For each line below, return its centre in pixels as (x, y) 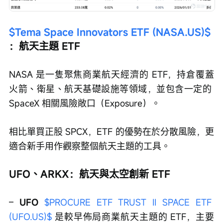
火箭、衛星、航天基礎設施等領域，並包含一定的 (111, 89)
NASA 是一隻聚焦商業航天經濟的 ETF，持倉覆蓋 (111, 74)
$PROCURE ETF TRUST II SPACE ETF (129, 202)
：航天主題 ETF (45, 46)
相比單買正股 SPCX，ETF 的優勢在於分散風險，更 (111, 132)
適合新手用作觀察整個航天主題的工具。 (90, 146)
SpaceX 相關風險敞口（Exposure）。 (85, 103)
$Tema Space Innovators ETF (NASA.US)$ (110, 32)
